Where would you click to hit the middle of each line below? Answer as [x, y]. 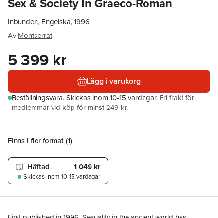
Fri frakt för [177, 98]
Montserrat [35, 36]
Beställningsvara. [39, 98]
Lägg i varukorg [114, 81]
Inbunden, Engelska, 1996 [49, 22]
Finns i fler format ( [38, 141]
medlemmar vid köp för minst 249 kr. [70, 108]
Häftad [38, 167]
